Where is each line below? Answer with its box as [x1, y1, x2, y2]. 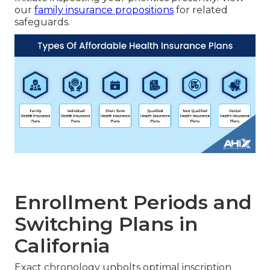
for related [174, 4, 228, 16]
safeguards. [14, 16, 70, 28]
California [14, 234, 110, 258]
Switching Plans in [14, 212, 198, 236]
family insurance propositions [34, 4, 174, 16]
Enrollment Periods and [14, 190, 252, 215]
